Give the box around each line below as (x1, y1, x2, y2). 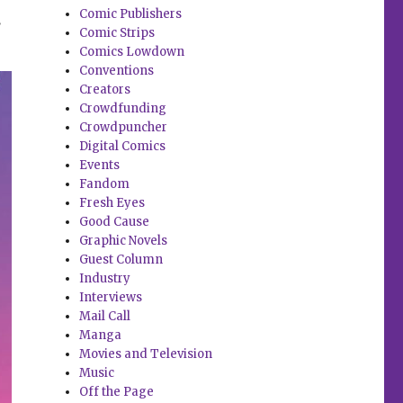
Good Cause (79, 214, 150, 230)
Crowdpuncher (79, 120, 168, 136)
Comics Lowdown (79, 44, 185, 60)
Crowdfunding (79, 101, 167, 117)
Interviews (79, 290, 143, 306)
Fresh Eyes (79, 195, 146, 211)
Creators (79, 82, 131, 98)
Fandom (79, 176, 130, 193)
